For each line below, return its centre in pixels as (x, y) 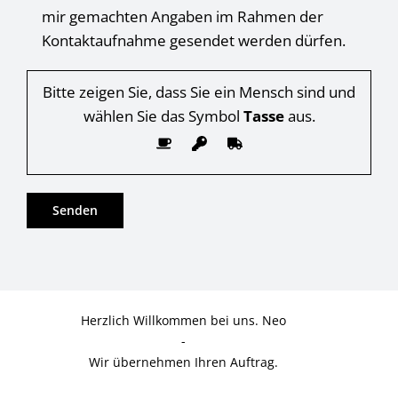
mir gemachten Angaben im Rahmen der (182, 16)
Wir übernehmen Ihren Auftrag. (184, 362)
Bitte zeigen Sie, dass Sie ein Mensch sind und (199, 92)
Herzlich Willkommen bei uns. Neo (184, 320)
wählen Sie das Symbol (163, 115)
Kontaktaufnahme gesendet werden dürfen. (193, 40)
